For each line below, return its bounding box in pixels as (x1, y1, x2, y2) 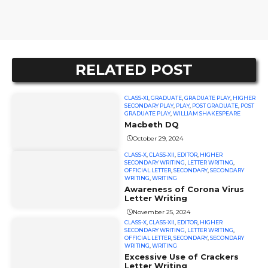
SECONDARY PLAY (124, 102, 174, 109)
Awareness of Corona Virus (124, 184, 245, 194)
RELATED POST (75, 61, 193, 79)
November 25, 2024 (133, 208, 191, 216)
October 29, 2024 (133, 134, 184, 142)
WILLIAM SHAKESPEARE (173, 110, 241, 117)
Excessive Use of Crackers (124, 252, 239, 262)
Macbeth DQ (124, 120, 179, 130)
